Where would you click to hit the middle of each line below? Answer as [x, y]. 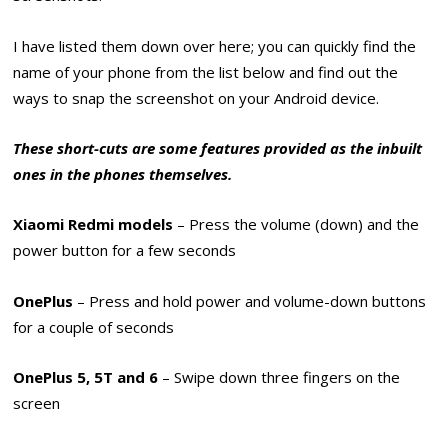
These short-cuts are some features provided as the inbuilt [218, 148]
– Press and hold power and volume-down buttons [250, 300]
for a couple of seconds [94, 326]
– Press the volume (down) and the [296, 224]
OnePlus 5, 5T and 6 [86, 377]
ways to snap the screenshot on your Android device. [196, 97]
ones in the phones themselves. [123, 174]
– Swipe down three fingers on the [279, 377]
